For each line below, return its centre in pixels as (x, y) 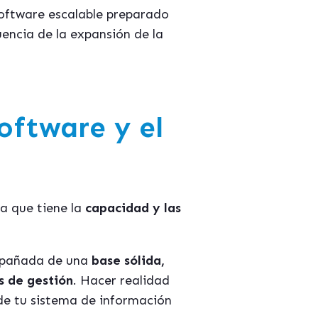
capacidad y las (133, 208)
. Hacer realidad (121, 280)
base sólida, (128, 261)
